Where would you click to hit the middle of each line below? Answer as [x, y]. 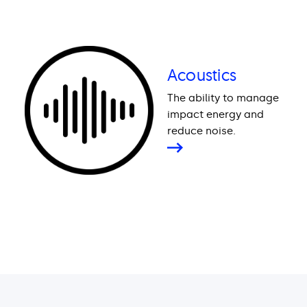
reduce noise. [201, 131]
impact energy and [216, 115]
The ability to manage [223, 98]
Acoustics [202, 75]
